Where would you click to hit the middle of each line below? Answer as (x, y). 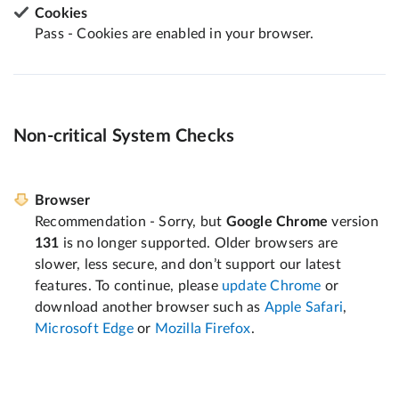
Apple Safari (304, 308)
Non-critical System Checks (124, 137)
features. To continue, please (128, 286)
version (353, 222)
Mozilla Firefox (203, 329)
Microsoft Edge (84, 329)
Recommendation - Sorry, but (130, 222)
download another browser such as (150, 308)
